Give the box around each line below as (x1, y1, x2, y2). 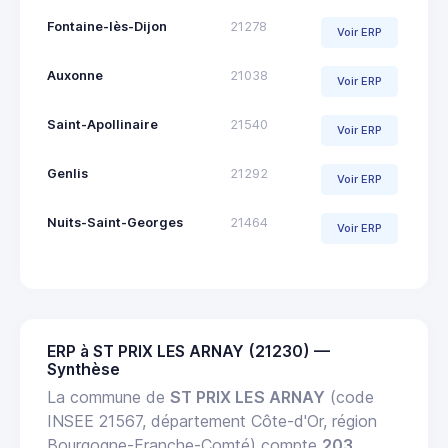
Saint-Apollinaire (47, 116, 158, 132)
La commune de (47, 386, 170, 407)
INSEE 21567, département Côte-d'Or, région (47, 410, 377, 431)
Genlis (47, 165, 88, 181)
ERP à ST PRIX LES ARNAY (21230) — (47, 341, 330, 361)
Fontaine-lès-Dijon (47, 18, 167, 34)
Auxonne (47, 67, 103, 83)
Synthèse (47, 359, 120, 379)
